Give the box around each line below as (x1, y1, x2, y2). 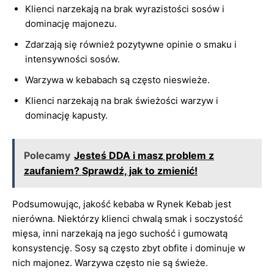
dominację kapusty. (25, 109, 108, 121)
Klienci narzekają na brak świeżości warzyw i (25, 95, 218, 106)
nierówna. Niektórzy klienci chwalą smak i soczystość (12, 213, 243, 224)
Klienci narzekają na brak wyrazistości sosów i (25, 3, 224, 15)
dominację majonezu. (25, 18, 117, 29)
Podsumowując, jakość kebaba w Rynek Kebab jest (12, 198, 231, 210)
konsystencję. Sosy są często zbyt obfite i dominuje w (12, 242, 245, 254)
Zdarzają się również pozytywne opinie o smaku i (25, 39, 237, 50)
